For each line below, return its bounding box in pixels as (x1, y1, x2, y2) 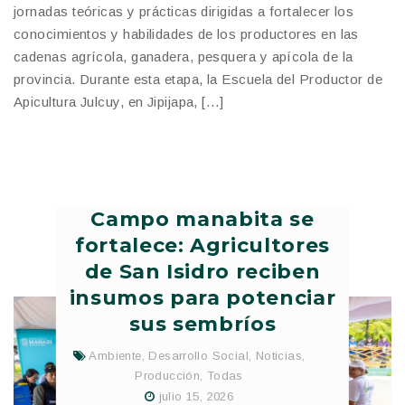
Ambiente (89, 349, 142, 363)
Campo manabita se (90, 207, 315, 232)
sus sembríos (128, 312, 277, 337)
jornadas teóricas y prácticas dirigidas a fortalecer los (14, 4, 354, 20)
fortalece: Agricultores (74, 233, 331, 259)
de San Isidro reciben (84, 259, 321, 285)
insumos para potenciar (69, 286, 336, 311)
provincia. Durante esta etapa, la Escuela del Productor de (14, 71, 383, 88)
